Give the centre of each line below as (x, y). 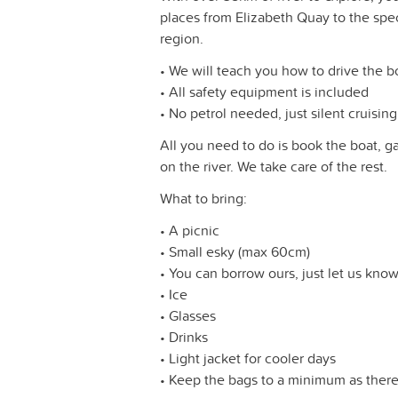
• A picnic (190, 231)
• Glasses (188, 316)
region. (182, 39)
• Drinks (184, 337)
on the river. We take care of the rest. (274, 167)
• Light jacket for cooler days (248, 358)
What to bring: (203, 199)
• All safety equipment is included (264, 92)
